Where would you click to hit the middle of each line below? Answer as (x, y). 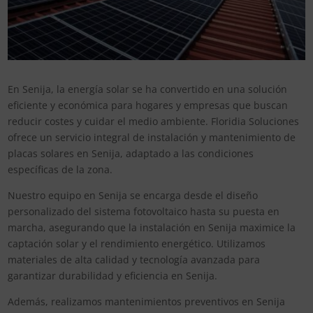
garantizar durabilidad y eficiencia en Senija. (113, 275)
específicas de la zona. (60, 169)
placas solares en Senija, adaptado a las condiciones (131, 153)
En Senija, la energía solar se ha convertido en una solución (148, 89)
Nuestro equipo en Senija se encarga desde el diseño (133, 195)
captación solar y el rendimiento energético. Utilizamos (137, 243)
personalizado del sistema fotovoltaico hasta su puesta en (144, 211)
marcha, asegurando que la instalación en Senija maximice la (152, 227)
